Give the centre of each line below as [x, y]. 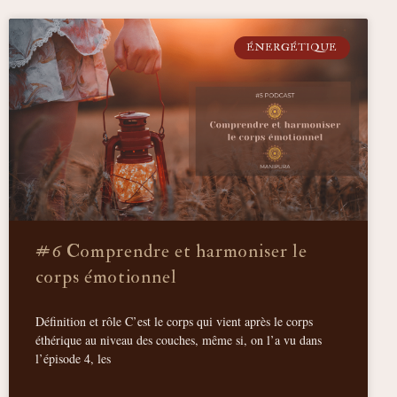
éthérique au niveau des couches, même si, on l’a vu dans [179, 340]
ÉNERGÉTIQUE [292, 48]
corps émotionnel [106, 277]
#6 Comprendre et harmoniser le [171, 252]
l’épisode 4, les [73, 359]
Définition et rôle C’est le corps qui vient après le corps [174, 322]
